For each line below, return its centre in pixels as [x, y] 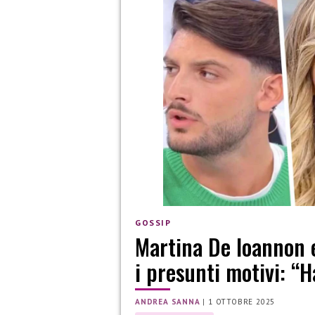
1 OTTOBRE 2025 [242, 302]
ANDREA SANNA [168, 302]
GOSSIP [153, 222]
